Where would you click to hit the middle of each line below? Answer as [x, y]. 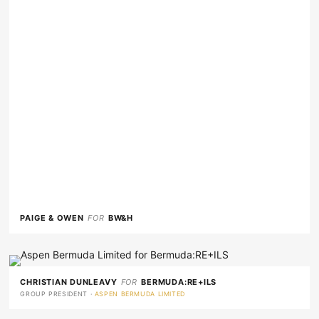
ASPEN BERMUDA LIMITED [140, 294]
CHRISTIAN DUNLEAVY [69, 282]
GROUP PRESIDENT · [57, 294]
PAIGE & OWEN [52, 218]
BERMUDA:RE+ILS [179, 282]
